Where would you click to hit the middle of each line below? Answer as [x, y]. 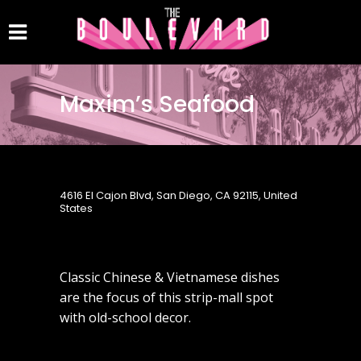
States [76, 208]
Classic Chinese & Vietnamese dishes [170, 277]
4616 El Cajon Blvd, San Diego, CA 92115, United [178, 195]
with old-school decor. [125, 317]
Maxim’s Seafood [157, 104]
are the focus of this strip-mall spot [166, 297]
